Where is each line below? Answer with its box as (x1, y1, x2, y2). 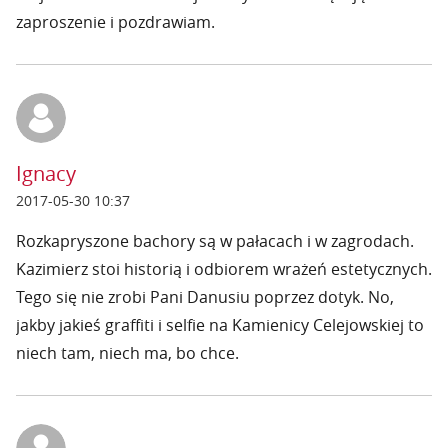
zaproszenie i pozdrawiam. (16, 11, 215, 33)
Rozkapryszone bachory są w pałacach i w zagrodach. (16, 230, 414, 252)
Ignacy (16, 160, 76, 187)
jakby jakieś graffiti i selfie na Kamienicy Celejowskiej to (16, 314, 424, 336)
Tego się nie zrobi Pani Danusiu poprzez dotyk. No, (16, 286, 394, 308)
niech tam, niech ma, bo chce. (16, 342, 239, 364)
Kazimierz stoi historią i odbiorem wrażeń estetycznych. (16, 258, 432, 280)
